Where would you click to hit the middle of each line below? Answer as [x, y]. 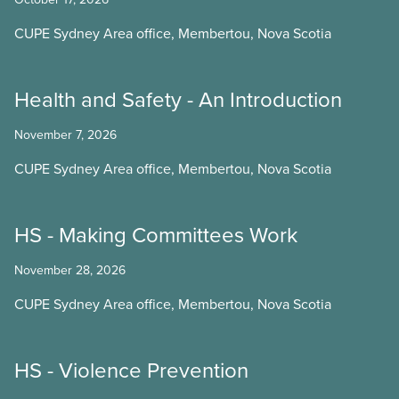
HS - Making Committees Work [156, 234]
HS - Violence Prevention [131, 370]
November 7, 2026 [65, 134]
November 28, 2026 [70, 270]
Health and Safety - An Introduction [178, 99]
